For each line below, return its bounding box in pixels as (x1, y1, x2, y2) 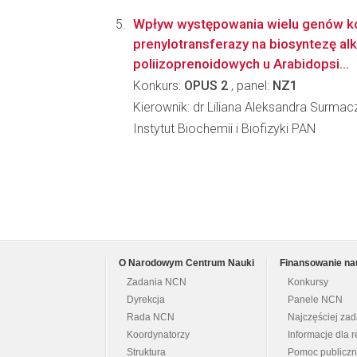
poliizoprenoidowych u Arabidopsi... (133, 56, 349, 72)
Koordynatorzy (127, 330, 190, 340)
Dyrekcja (127, 295, 165, 305)
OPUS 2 (184, 78, 228, 93)
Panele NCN (288, 295, 343, 305)
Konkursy (288, 277, 328, 288)
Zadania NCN (127, 277, 186, 288)
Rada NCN (127, 312, 175, 323)
